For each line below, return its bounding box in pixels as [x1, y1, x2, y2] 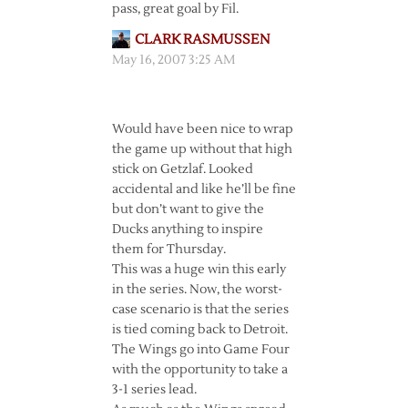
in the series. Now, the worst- [111, 281, 282, 298]
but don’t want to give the [111, 201, 264, 218]
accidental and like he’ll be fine [111, 181, 296, 198]
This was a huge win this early [111, 261, 286, 278]
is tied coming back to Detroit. [111, 321, 288, 338]
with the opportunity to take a [111, 362, 288, 378]
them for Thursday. [111, 241, 226, 258]
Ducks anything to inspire [111, 221, 263, 238]
